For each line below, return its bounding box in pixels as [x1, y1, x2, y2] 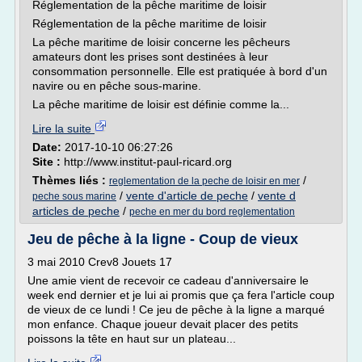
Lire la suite [32, 122, 95, 135]
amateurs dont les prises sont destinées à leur [32, 50, 268, 63]
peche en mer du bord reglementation [129, 206, 295, 217]
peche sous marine [32, 191, 116, 202]
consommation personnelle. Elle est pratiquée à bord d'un [32, 65, 327, 78]
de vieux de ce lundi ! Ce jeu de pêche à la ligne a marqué [27, 303, 325, 316]
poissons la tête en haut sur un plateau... [27, 332, 236, 345]
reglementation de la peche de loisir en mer [109, 175, 300, 187]
